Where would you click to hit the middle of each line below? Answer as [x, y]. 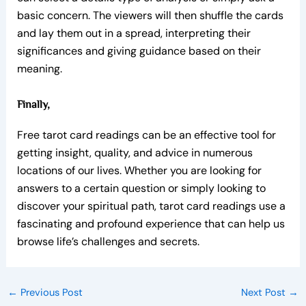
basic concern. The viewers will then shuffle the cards [150, 15]
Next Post [265, 293]
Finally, [33, 104]
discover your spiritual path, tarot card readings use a [151, 206]
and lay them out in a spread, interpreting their [134, 33]
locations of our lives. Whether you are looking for [139, 171]
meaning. [39, 68]
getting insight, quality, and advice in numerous [135, 153]
